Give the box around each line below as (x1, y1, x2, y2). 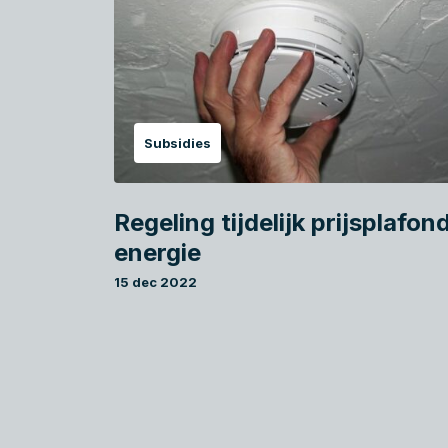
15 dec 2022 (114, 274, 197, 291)
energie (114, 238, 201, 268)
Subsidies (144, 135, 211, 152)
